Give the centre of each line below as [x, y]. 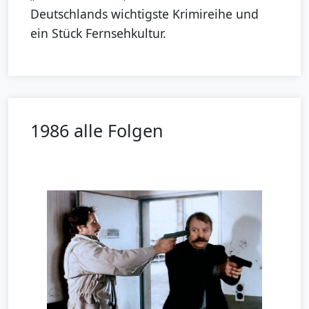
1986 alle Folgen [97, 130]
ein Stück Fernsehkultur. [98, 33]
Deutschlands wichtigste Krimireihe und [144, 13]
